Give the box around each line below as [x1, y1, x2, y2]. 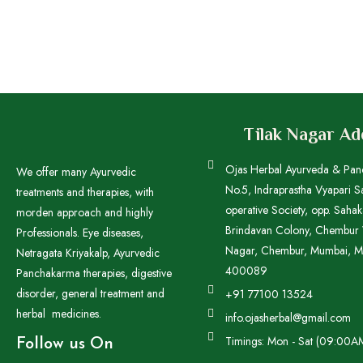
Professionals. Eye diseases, [16, 224, 143, 241]
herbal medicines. [16, 305, 105, 322]
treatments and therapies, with [16, 184, 154, 200]
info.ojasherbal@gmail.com [225, 310, 352, 326]
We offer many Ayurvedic [16, 164, 136, 180]
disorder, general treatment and [16, 285, 164, 301]
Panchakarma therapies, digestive [16, 265, 172, 281]
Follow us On [16, 336, 113, 352]
